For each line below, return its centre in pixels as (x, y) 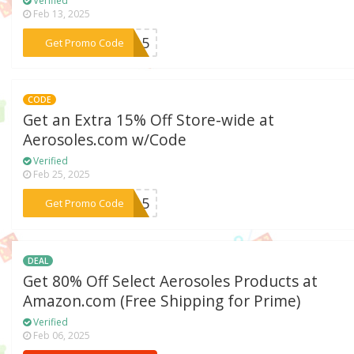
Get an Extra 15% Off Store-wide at (149, 121)
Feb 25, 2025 (61, 175)
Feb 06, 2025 (61, 336)
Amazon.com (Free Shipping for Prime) (162, 301)
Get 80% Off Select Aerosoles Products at (171, 282)
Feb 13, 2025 (61, 13)
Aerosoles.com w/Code (105, 140)
